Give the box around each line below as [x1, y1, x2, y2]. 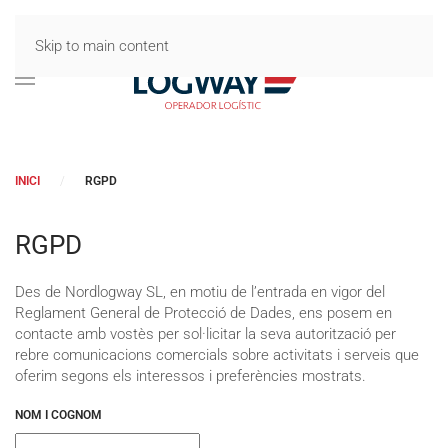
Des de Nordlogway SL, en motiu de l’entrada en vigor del [15, 282, 385, 301]
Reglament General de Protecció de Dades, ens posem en [15, 303, 392, 322]
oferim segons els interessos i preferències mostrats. [15, 366, 366, 385]
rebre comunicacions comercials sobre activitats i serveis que [15, 345, 419, 364]
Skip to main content [35, 37, 169, 55]
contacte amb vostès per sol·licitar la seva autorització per [15, 324, 396, 343]
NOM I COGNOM [15, 407, 102, 422]
